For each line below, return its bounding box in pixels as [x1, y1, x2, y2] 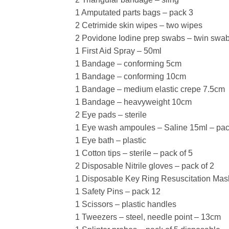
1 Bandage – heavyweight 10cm [75, 97, 192, 106]
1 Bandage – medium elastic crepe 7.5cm [75, 84, 225, 94]
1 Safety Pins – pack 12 [75, 187, 161, 196]
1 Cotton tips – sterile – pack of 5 [75, 148, 193, 157]
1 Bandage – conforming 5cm [75, 59, 181, 68]
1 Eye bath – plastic [75, 135, 146, 145]
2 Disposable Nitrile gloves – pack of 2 [75, 161, 214, 170]
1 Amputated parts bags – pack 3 [75, 8, 193, 17]
